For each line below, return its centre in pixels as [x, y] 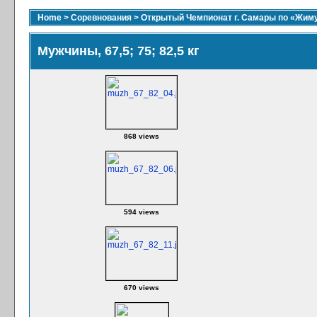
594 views [142, 212]
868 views [142, 136]
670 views [142, 288]
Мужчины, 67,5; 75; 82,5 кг [119, 51]
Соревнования [101, 18]
